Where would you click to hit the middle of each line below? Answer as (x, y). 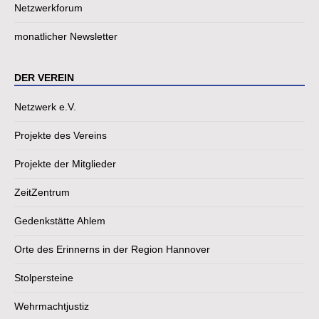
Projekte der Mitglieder (65, 164)
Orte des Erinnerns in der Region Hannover (112, 250)
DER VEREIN (44, 78)
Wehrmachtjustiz (52, 307)
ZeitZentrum (42, 193)
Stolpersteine (44, 278)
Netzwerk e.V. (45, 107)
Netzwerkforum (48, 8)
